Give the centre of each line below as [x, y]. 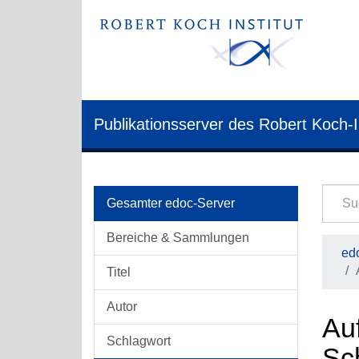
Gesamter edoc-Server [171, 203]
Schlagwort [139, 341]
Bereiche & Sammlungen [178, 238]
